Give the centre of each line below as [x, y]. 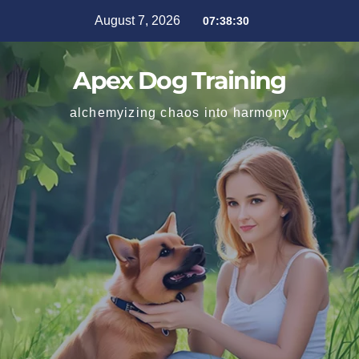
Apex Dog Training [179, 81]
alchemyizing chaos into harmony [179, 113]
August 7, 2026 [137, 20]
